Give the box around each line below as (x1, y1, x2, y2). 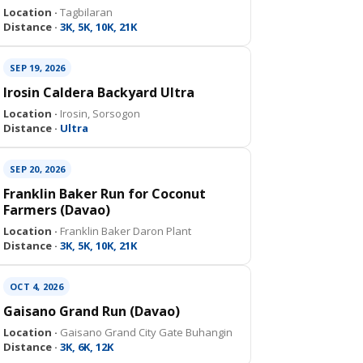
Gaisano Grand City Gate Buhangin (58, 325, 233, 340)
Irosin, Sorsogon (58, 106, 140, 121)
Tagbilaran (58, 5, 113, 19)
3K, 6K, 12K (58, 340, 113, 354)
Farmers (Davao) (3, 201, 110, 219)
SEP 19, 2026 (10, 62, 65, 74)
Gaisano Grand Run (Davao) (3, 302, 180, 320)
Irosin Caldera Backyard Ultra (3, 83, 194, 101)
